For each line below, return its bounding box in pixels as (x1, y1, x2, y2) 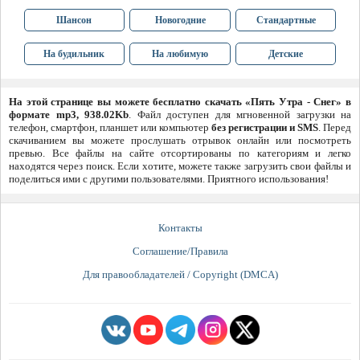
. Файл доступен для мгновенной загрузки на (129, 108, 351, 121)
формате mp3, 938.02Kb (9, 108, 129, 121)
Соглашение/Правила (132, 245, 228, 258)
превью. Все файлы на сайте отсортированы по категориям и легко (9, 147, 351, 160)
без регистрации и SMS (211, 121, 318, 134)
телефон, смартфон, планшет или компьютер (9, 121, 211, 134)
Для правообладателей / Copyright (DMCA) (82, 268, 278, 281)
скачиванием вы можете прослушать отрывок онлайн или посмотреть (9, 134, 351, 147)
